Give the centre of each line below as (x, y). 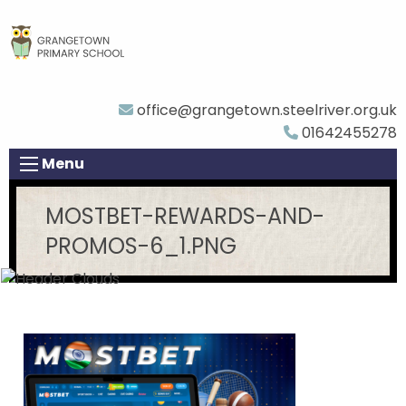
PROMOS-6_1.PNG (141, 246)
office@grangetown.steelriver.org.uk (265, 110)
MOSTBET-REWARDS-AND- (185, 216)
